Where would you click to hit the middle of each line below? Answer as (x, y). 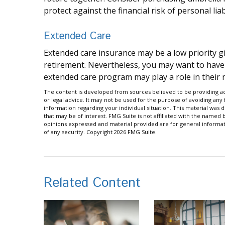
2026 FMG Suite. (135, 132)
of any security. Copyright (79, 132)
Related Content (92, 183)
